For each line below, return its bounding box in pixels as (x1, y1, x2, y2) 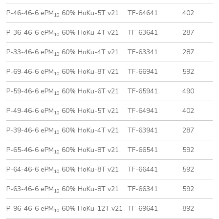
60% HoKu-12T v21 (60, 204, 123, 214)
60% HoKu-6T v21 (60, 87, 119, 96)
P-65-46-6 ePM (6, 145, 54, 155)
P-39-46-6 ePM (6, 126, 54, 135)
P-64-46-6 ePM (6, 165, 54, 175)
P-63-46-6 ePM (6, 184, 54, 194)
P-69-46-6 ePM (6, 67, 54, 77)
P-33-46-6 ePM (6, 47, 54, 57)
